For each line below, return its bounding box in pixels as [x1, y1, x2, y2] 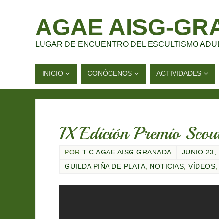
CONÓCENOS [88, 69, 132, 77]
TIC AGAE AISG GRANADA [82, 149, 172, 156]
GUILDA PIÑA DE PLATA [65, 163, 145, 170]
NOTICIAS [150, 163, 184, 170]
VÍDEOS [188, 163, 215, 170]
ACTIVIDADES [156, 69, 201, 77]
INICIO [42, 69, 63, 77]
